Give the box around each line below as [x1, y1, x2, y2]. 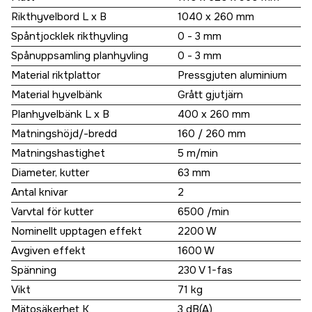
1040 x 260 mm [178, 10, 254, 24]
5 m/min [178, 146, 218, 161]
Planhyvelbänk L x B [11, 107, 109, 122]
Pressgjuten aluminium [178, 68, 287, 83]
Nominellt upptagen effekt [11, 224, 142, 239]
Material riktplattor [11, 68, 100, 83]
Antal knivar [11, 185, 68, 200]
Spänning [11, 263, 56, 278]
